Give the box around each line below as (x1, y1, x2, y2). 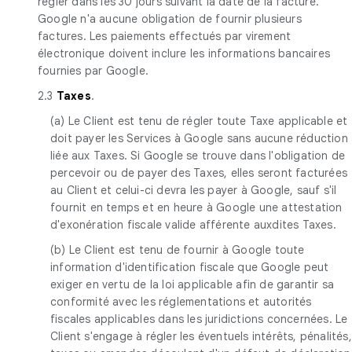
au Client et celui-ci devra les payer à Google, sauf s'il (50, 182, 337, 197)
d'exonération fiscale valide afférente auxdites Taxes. (50, 217, 336, 232)
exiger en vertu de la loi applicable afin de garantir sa (50, 277, 335, 291)
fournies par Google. (38, 63, 148, 78)
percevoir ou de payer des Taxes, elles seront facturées (50, 165, 348, 180)
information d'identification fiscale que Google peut (50, 259, 329, 274)
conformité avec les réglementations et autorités (50, 294, 312, 309)
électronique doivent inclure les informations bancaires (38, 46, 331, 60)
